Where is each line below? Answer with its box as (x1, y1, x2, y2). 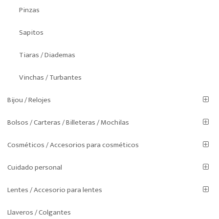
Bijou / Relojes (7, 94, 51, 107)
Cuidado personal (7, 161, 62, 174)
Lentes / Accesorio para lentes (7, 184, 102, 197)
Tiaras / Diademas (19, 49, 76, 62)
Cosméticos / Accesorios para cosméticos (7, 139, 139, 152)
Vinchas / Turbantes (19, 71, 82, 84)
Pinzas (19, 4, 40, 17)
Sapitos (19, 26, 44, 39)
